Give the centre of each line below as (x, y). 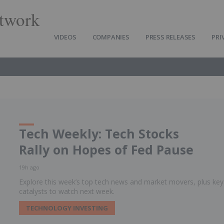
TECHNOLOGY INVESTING (67, 208)
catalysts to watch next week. (66, 191)
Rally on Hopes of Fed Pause (106, 149)
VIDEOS (65, 37)
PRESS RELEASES (170, 37)
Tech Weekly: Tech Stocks (99, 133)
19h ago (29, 167)
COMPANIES (111, 37)
